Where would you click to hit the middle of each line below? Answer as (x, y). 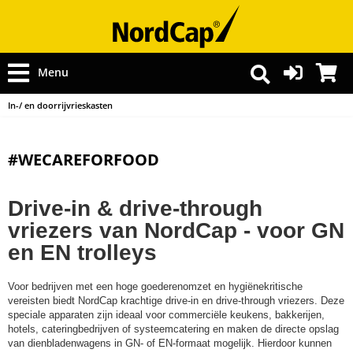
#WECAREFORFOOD (84, 160)
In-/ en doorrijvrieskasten (60, 105)
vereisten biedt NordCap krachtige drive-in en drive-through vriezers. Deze (176, 301)
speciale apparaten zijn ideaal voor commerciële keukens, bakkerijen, (166, 315)
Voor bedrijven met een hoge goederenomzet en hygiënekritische (155, 286)
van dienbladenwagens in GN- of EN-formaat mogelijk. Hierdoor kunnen (170, 343)
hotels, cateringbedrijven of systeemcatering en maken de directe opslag (173, 329)
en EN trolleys (82, 253)
